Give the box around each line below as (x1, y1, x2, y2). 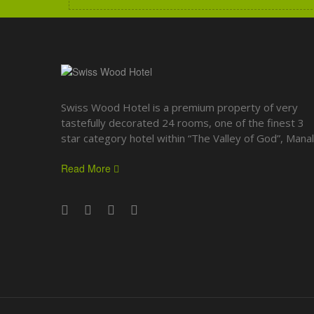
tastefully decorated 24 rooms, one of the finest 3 (61, 115, 304, 130)
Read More (61, 161, 114, 176)
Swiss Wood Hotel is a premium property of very (61, 100, 298, 114)
